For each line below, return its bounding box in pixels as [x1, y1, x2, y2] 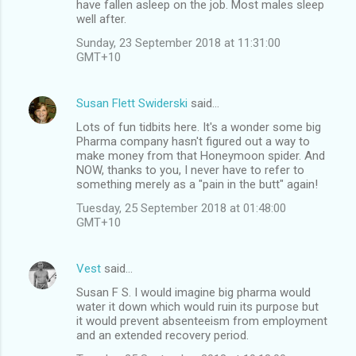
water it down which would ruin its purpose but [76, 299, 319, 314]
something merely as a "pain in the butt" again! [76, 176, 318, 192]
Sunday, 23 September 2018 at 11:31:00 [76, 35, 281, 50]
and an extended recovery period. [76, 327, 249, 342]
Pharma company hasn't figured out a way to [76, 133, 310, 149]
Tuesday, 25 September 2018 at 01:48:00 [76, 200, 286, 215]
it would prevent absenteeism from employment [76, 313, 327, 328]
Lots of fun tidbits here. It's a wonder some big [76, 119, 321, 134]
